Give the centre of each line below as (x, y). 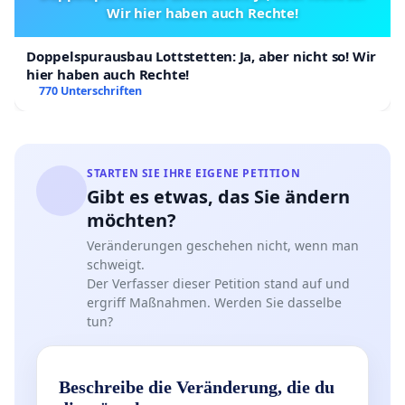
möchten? (132, 220)
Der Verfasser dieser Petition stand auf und (218, 283)
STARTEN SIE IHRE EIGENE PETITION (194, 173)
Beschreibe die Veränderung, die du (197, 386)
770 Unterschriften (90, 90)
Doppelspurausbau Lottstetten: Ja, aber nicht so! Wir (202, 56)
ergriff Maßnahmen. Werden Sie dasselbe (214, 302)
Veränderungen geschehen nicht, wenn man (223, 245)
